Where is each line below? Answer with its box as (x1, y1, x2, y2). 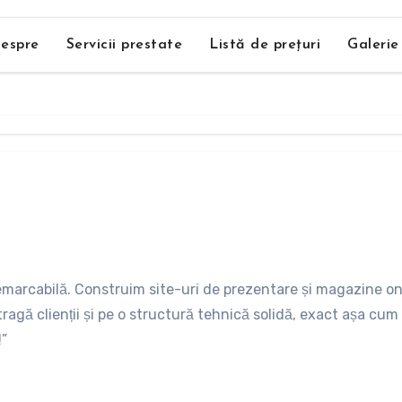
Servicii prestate (66, 38, 182, 53)
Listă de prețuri (209, 38, 320, 53)
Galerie (347, 38, 399, 53)
